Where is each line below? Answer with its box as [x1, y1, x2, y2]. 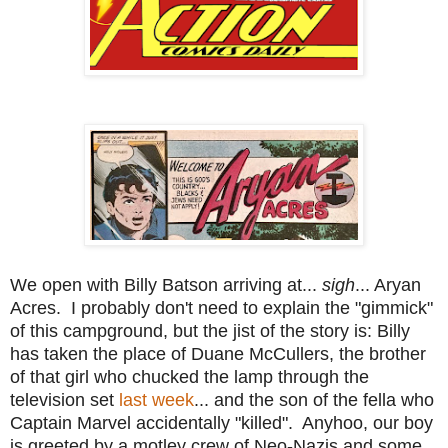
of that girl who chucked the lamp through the [10, 366, 369, 387]
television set [10, 389, 119, 410]
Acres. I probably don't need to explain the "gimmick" [10, 297, 433, 318]
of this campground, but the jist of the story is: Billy [10, 320, 410, 341]
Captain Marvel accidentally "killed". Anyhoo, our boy [10, 412, 433, 433]
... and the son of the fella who [194, 389, 434, 410]
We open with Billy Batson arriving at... [10, 274, 322, 295]
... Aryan [355, 274, 421, 295]
